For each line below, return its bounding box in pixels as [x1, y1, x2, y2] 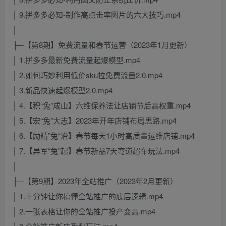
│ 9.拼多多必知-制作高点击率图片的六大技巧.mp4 [13, 9, 181, 20]
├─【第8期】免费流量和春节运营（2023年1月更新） [13, 39, 192, 50]
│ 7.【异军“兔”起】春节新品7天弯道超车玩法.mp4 [13, 145, 180, 156]
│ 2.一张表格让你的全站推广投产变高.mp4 [13, 206, 155, 217]
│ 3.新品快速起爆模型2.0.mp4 [13, 85, 112, 96]
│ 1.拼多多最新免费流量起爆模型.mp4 [13, 54, 140, 66]
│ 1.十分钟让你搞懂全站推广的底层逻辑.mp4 [13, 191, 163, 202]
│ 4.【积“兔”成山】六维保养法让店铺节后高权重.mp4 [13, 100, 191, 111]
